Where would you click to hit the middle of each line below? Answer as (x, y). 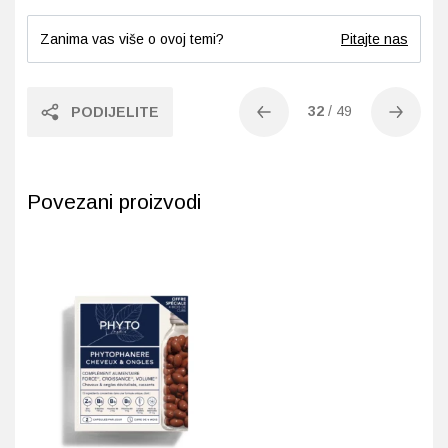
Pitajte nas (374, 39)
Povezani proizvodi (114, 202)
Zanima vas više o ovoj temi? (132, 39)
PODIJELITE (115, 112)
